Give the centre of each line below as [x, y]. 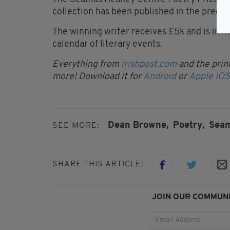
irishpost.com [149, 64]
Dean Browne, [138, 125]
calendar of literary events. [107, 44]
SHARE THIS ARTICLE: [98, 165]
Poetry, [189, 125]
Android [161, 76]
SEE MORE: [76, 126]
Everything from [87, 64]
